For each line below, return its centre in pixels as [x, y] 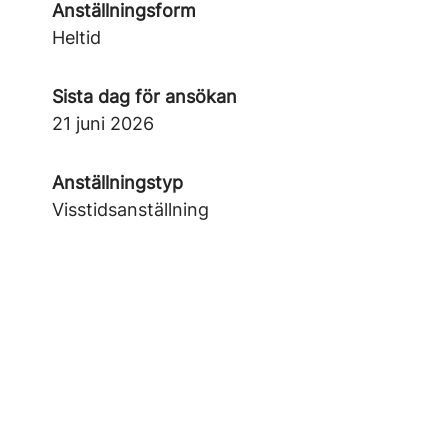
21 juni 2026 [103, 123]
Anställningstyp [117, 182]
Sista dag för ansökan [144, 96]
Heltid [76, 37]
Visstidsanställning [130, 209]
